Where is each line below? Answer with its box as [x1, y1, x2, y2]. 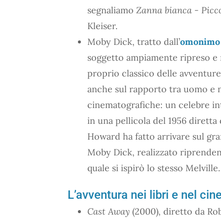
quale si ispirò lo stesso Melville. [87, 162, 220, 174]
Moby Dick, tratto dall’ [87, 36, 180, 47]
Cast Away [87, 205, 130, 217]
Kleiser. [87, 20, 117, 32]
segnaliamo [87, 4, 136, 16]
